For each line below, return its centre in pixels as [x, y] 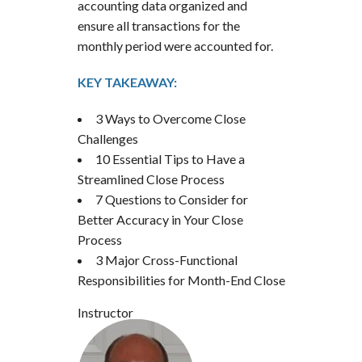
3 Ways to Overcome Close [170, 118]
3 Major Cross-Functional [166, 259]
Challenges [107, 138]
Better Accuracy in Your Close [160, 219]
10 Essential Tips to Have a [170, 158]
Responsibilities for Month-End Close [181, 280]
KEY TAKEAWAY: [127, 82]
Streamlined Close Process [151, 179]
